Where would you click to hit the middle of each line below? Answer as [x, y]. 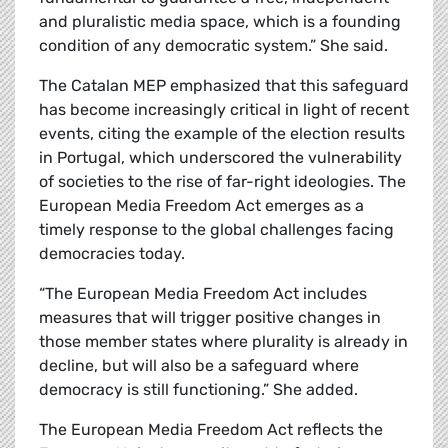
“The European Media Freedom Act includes [203, 294]
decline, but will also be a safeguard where [199, 366]
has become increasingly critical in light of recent [224, 110]
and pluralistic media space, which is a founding [220, 22]
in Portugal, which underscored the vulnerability [220, 158]
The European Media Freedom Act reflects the [211, 430]
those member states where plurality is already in [223, 342]
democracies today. [112, 254]
